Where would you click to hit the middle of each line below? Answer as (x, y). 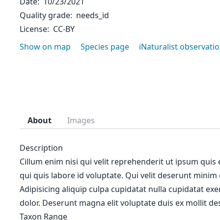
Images (81, 120)
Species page (105, 47)
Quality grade (45, 15)
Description (41, 148)
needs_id (93, 15)
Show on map (45, 47)
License (33, 29)
